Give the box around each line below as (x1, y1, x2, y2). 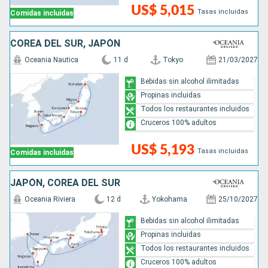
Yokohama (152, 195, 187, 204)
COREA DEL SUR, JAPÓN (10, 38, 120, 50)
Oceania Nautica (25, 56, 78, 65)
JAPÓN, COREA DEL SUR (10, 177, 120, 189)
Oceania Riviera (25, 195, 75, 204)
